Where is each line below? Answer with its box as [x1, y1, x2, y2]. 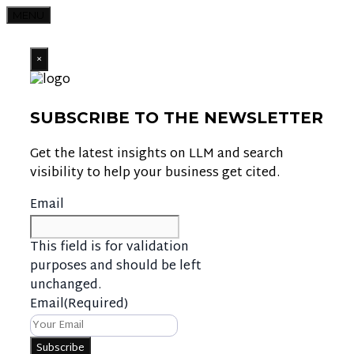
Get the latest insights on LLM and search [30, 143, 284, 166]
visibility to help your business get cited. [30, 162, 280, 185]
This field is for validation [30, 236, 189, 259]
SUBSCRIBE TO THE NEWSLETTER [30, 108, 323, 127]
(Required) [64, 293, 128, 316]
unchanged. [30, 274, 101, 297]
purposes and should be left [30, 255, 201, 278]
